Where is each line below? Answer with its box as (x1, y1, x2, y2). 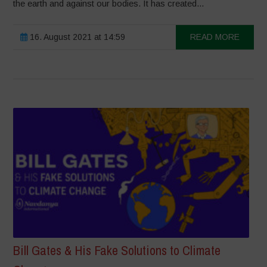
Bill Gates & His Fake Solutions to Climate (13, 241, 221, 260)
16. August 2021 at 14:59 (27, 32, 126, 42)
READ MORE (190, 32, 240, 42)
